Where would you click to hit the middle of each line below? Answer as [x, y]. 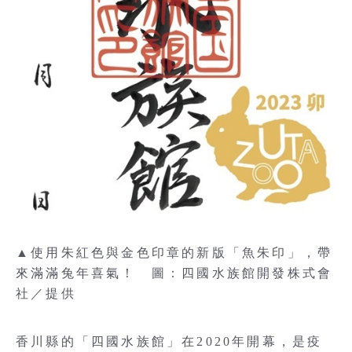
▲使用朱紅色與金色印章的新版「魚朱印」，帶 [174, 253]
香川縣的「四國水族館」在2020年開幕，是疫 [169, 341]
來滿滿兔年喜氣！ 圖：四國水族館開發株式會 [174, 273]
